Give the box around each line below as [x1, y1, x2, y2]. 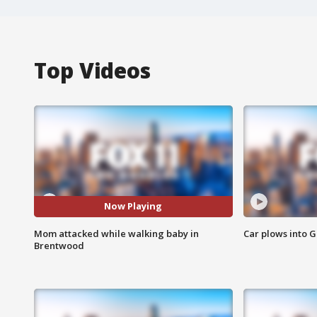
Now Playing [104, 200, 163, 213]
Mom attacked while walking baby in [34, 226, 199, 240]
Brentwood [34, 238, 84, 252]
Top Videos [34, 55, 151, 85]
